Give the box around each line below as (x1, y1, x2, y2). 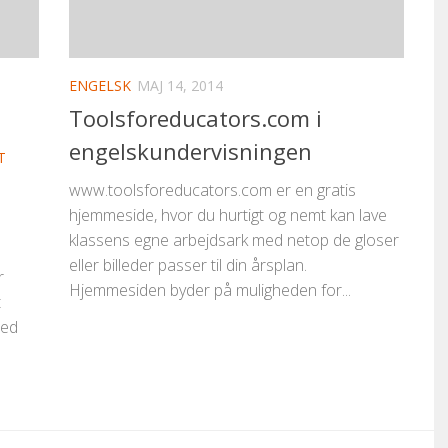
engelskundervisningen (69, 136, 312, 167)
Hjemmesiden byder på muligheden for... (69, 279, 351, 302)
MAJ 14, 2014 (137, 76, 223, 96)
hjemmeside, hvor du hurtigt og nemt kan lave (69, 204, 387, 227)
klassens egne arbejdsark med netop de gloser (69, 229, 399, 252)
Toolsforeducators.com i (69, 103, 322, 134)
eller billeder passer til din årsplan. (69, 254, 307, 277)
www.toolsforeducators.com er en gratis (69, 179, 356, 202)
